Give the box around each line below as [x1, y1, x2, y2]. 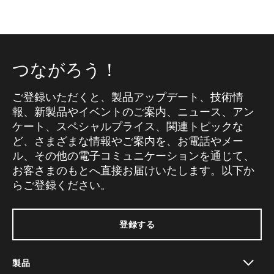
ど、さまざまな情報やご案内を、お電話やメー [12, 135, 243, 147]
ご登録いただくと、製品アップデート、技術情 [12, 91, 243, 103]
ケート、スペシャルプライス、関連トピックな [12, 120, 243, 133]
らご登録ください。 [12, 179, 111, 191]
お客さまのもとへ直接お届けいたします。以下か [12, 164, 254, 177]
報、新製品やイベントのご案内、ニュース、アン [12, 105, 254, 118]
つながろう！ [12, 59, 118, 80]
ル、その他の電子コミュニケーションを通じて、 [12, 149, 254, 162]
